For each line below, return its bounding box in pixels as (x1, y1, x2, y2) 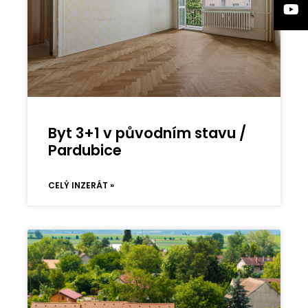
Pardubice (48, 140, 122, 161)
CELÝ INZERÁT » (48, 179, 115, 192)
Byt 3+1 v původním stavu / (48, 123, 247, 144)
